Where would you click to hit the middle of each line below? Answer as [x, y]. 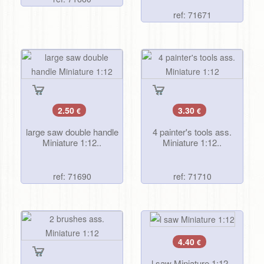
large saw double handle [72, 131]
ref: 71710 [192, 176]
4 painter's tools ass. [192, 131]
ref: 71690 [72, 176]
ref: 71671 [192, 15]
